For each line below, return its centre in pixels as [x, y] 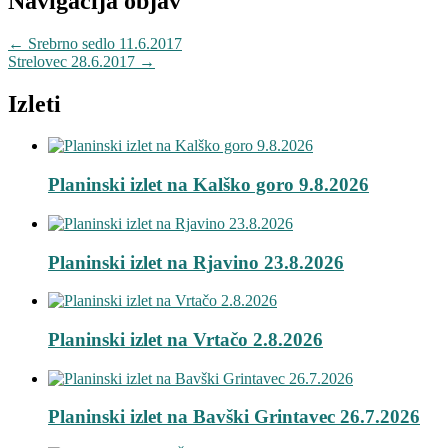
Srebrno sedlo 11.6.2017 [103, 43]
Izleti [34, 103]
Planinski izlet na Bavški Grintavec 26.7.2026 [234, 417]
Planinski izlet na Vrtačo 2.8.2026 [185, 340]
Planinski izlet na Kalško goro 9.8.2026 [208, 185]
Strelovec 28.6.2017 [73, 61]
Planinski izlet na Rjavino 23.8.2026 [196, 262]
